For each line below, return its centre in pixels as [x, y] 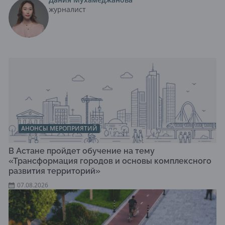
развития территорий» [54, 171]
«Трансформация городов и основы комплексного [110, 161]
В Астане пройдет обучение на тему [82, 151]
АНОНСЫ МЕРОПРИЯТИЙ [59, 129]
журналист [67, 10]
